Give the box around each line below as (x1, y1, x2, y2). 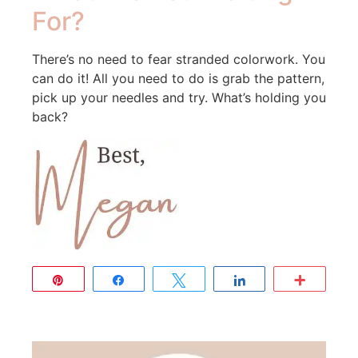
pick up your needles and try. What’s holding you (32, 89, 326, 106)
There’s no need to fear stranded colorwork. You (32, 51, 325, 68)
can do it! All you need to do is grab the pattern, (32, 70, 324, 87)
